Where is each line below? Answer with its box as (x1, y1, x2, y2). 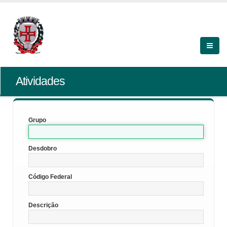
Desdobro (28, 145, 57, 152)
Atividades (16, 74, 65, 88)
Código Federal (28, 173, 72, 180)
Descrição (28, 202, 58, 209)
